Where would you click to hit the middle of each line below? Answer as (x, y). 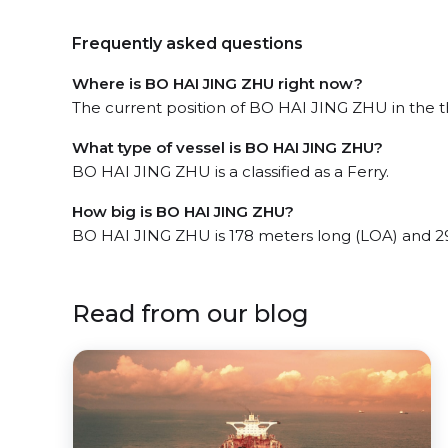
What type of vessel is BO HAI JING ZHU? (227, 147)
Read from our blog (190, 313)
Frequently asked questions (187, 43)
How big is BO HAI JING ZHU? (183, 211)
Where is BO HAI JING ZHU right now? (217, 83)
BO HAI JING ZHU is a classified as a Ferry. (230, 171)
